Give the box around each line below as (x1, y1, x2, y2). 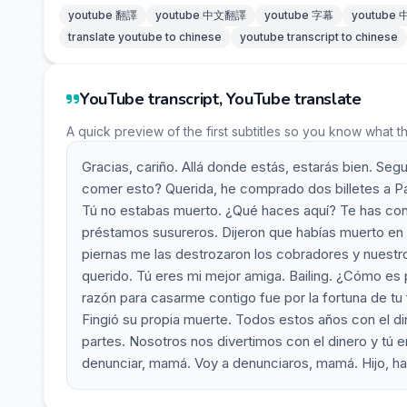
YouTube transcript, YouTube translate (80, 88, 362, 110)
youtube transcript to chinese (240, 30, 398, 44)
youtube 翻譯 (68, 8, 137, 22)
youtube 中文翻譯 (155, 8, 246, 22)
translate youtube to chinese (68, 30, 222, 44)
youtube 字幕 (264, 8, 333, 22)
